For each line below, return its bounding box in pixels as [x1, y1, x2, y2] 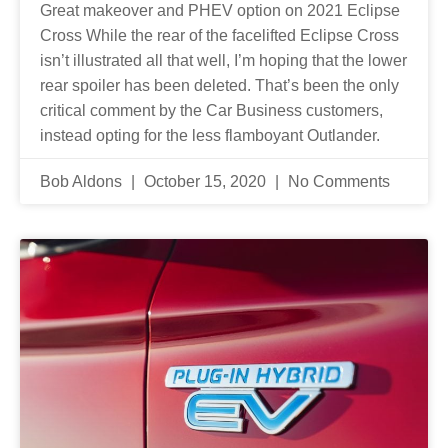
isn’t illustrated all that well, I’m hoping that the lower [40, 51, 407, 69]
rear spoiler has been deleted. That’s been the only [40, 76, 399, 94]
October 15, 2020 [140, 172, 270, 190]
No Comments [284, 172, 390, 190]
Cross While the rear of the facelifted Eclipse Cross [40, 26, 399, 44]
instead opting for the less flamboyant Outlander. [40, 126, 380, 144]
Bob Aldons [40, 172, 126, 190]
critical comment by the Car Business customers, [40, 101, 383, 119]
